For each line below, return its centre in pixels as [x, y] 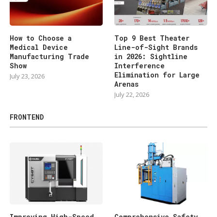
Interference [140, 66]
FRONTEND [27, 117]
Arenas [127, 84]
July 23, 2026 [27, 76]
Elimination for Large [157, 75]
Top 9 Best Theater [152, 38]
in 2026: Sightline [151, 57]
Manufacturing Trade [49, 57]
